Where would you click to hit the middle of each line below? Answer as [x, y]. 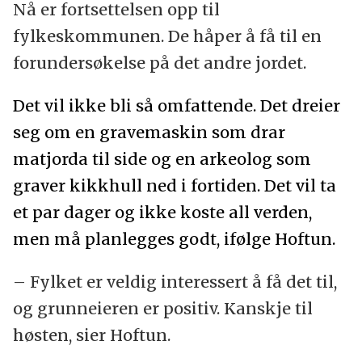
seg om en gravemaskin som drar [149, 133]
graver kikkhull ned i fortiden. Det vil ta [174, 186]
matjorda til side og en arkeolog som [162, 159]
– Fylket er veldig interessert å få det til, [175, 282]
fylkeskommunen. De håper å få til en [167, 36]
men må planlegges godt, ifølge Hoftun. [174, 239]
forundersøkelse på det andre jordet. [159, 63]
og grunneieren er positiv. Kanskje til [162, 309]
